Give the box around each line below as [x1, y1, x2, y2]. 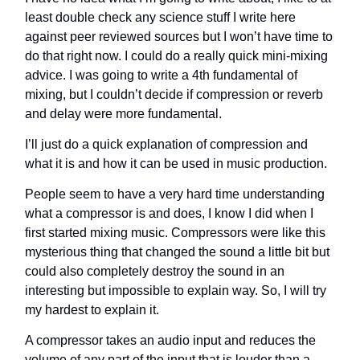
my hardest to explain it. [25, 303, 162, 317]
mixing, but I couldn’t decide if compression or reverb [25, 88, 323, 101]
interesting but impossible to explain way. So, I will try [25, 284, 326, 297]
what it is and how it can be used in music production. [25, 157, 327, 170]
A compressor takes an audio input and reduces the [25, 333, 316, 347]
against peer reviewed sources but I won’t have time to [25, 30, 333, 43]
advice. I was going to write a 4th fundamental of [25, 68, 297, 82]
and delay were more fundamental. [25, 107, 225, 121]
